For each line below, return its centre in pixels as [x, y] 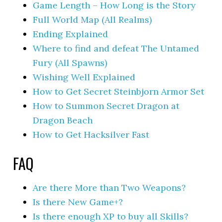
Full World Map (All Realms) [92, 19]
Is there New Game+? [78, 202]
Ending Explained [71, 34]
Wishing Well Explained [84, 77]
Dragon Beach [63, 120]
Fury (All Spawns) [70, 62]
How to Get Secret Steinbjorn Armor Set [119, 91]
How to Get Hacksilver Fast [91, 134]
